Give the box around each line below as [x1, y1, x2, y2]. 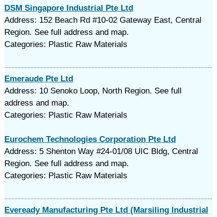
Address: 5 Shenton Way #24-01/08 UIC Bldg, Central [4, 147, 198, 156]
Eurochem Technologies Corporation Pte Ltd [4, 135, 176, 144]
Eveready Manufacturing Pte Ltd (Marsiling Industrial [4, 205, 208, 215]
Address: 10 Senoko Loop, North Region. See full [4, 86, 182, 95]
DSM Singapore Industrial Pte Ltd [4, 3, 133, 13]
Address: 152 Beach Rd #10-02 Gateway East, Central [4, 15, 201, 25]
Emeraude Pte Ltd [4, 74, 73, 83]
